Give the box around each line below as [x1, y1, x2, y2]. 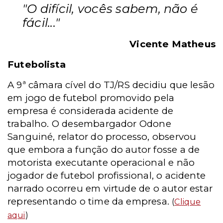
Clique [174, 197, 201, 207]
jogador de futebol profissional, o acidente [7, 170, 206, 181]
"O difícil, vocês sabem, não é [22, 1, 199, 16]
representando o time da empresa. [7, 196, 172, 207]
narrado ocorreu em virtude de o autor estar [7, 183, 213, 194]
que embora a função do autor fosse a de [7, 144, 200, 155]
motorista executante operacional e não [7, 157, 195, 168]
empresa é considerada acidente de [7, 105, 174, 116]
